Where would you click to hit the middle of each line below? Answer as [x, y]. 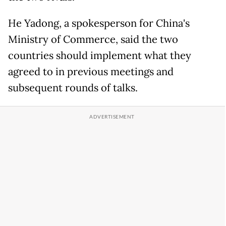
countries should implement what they [100, 56]
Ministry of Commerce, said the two [93, 40]
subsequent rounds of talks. [73, 88]
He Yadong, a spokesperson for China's [99, 23]
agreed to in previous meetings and [91, 72]
